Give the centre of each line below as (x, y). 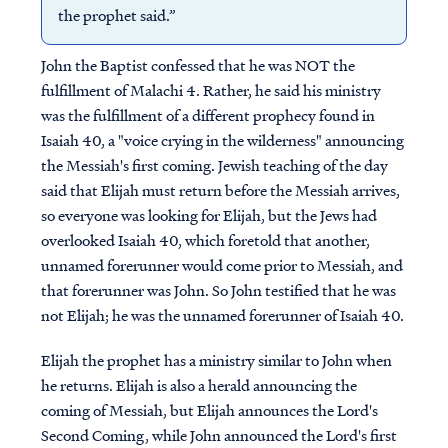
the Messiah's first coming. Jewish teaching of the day (214, 165)
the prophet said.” (119, 15)
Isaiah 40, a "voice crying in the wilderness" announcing (222, 140)
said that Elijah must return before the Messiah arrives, (220, 190)
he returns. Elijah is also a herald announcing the (198, 385)
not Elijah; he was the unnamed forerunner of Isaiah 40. (222, 315)
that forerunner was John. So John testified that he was (218, 290)
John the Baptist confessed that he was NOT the (197, 65)
